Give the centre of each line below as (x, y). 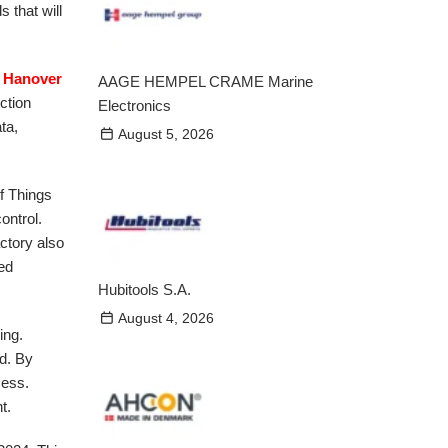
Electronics (135, 105)
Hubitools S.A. (145, 289)
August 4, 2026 (166, 318)
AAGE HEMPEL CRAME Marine (206, 81)
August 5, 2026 (166, 134)
